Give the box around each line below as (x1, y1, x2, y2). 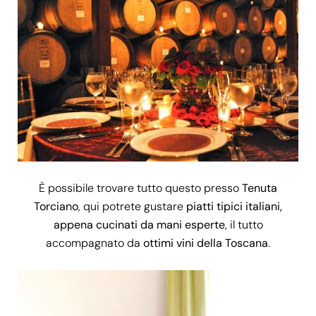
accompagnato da (46, 235, 143, 250)
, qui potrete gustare (78, 198, 186, 214)
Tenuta (242, 180, 277, 195)
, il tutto (224, 217, 263, 232)
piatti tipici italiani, (186, 198, 282, 214)
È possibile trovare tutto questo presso (39, 180, 242, 195)
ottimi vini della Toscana (143, 235, 268, 250)
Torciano (34, 198, 78, 214)
